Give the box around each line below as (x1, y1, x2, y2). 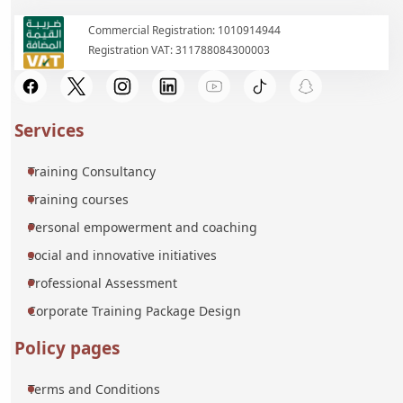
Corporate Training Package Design (28, 301, 241, 319)
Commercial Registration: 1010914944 (88, 22, 281, 38)
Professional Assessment (28, 273, 177, 291)
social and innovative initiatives (28, 246, 217, 264)
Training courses (28, 190, 129, 208)
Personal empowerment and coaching (28, 218, 257, 236)
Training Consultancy (28, 162, 156, 180)
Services (14, 118, 84, 142)
